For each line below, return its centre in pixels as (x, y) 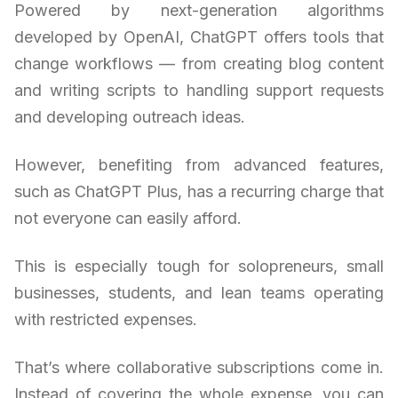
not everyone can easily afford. (128, 219)
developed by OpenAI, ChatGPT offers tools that (199, 37)
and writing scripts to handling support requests (199, 91)
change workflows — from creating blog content (199, 64)
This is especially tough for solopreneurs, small (199, 267)
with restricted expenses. (106, 320)
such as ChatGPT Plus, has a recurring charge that (199, 192)
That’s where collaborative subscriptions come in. (199, 368)
